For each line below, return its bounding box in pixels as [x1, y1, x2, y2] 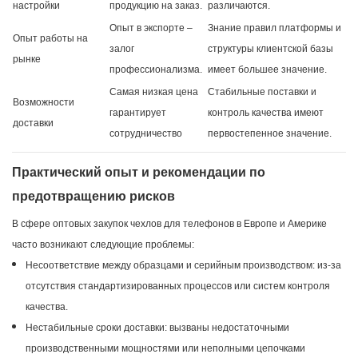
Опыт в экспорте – [109, 22, 193, 34]
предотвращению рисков [12, 189, 175, 204]
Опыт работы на [13, 33, 88, 45]
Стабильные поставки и [208, 86, 316, 98]
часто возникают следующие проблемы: [12, 239, 194, 251]
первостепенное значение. [208, 128, 332, 140]
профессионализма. [109, 64, 202, 76]
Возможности [13, 97, 74, 109]
